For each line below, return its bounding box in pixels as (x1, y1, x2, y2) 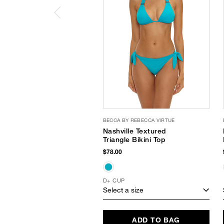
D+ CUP (102, 177, 125, 184)
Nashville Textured (102, 127, 166, 135)
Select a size (102, 185, 143, 194)
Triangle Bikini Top (102, 135, 165, 144)
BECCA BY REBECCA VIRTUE (102, 117, 175, 123)
